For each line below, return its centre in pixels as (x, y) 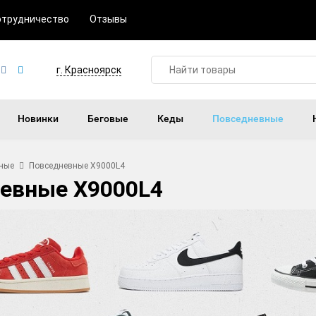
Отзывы (108, 19)
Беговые (108, 119)
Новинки (38, 119)
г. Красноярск (89, 69)
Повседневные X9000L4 (77, 166)
